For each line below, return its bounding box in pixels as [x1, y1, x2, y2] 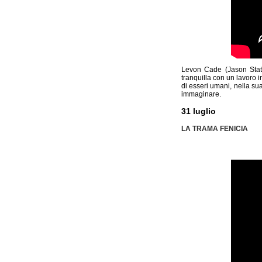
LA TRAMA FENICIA [181, 124, 248, 133]
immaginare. [181, 89, 221, 98]
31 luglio [181, 106, 216, 116]
